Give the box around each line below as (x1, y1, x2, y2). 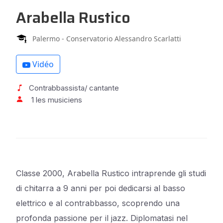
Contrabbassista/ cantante (27, 83, 119, 93)
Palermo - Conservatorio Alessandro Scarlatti (32, 34, 181, 43)
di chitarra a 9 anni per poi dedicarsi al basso (16, 183, 185, 193)
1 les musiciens (31, 95, 82, 105)
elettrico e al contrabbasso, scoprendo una (16, 198, 180, 208)
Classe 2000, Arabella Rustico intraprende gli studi (16, 168, 206, 178)
